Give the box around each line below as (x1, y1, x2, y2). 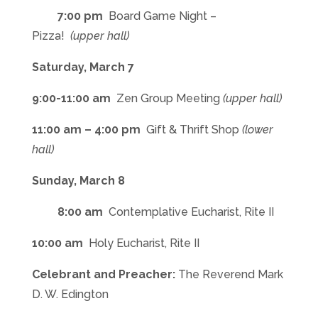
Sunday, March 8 (31, 174, 125, 188)
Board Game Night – (108, 9, 216, 23)
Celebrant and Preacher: (31, 268, 178, 282)
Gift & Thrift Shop (146, 123, 242, 137)
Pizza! (31, 29, 70, 43)
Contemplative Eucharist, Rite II (108, 205, 274, 219)
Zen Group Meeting (116, 92, 223, 106)
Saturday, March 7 (31, 60, 134, 75)
